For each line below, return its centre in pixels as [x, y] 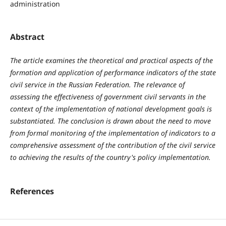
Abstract [27, 37]
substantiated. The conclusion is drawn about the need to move [110, 121]
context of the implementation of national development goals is [111, 109]
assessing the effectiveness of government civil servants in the [108, 97]
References [32, 191]
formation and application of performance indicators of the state [113, 73]
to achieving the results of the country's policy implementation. [110, 157]
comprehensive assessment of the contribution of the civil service [112, 145]
